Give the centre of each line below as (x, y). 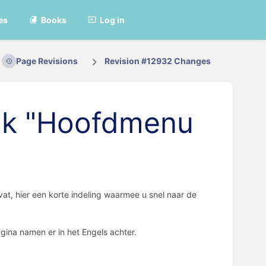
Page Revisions (47, 61)
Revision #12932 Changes (158, 61)
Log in (113, 20)
